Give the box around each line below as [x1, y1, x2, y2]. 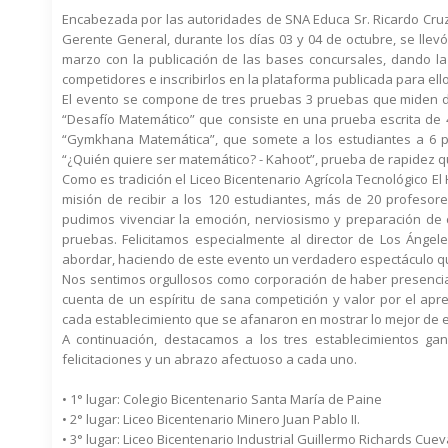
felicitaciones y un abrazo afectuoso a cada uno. [62, 350, 357, 369]
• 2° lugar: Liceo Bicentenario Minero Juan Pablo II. [62, 410, 360, 429]
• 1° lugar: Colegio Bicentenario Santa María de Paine [62, 390, 382, 409]
